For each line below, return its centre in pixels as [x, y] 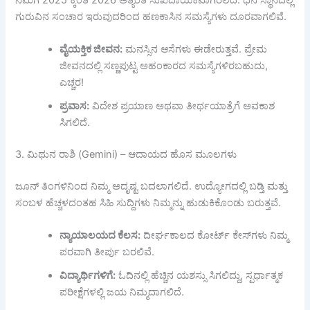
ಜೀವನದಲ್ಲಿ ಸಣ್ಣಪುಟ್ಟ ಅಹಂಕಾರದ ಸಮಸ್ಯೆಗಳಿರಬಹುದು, [164, 66]
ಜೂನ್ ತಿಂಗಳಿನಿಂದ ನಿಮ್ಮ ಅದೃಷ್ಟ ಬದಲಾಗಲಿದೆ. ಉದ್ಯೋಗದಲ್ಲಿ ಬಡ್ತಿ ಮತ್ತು [152, 186]
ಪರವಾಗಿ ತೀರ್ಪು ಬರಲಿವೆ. [107, 252]
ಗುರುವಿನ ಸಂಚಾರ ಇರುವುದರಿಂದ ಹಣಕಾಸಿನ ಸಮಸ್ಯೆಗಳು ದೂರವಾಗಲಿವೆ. [151, 16]
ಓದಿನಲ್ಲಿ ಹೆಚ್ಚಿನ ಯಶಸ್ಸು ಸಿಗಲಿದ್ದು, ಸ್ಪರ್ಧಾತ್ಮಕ [200, 276]
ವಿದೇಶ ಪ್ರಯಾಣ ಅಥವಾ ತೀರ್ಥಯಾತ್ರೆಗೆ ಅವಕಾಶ [182, 106]
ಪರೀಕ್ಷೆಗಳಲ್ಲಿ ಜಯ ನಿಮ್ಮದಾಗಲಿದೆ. [122, 292]
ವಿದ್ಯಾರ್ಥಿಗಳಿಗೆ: [88, 276]
